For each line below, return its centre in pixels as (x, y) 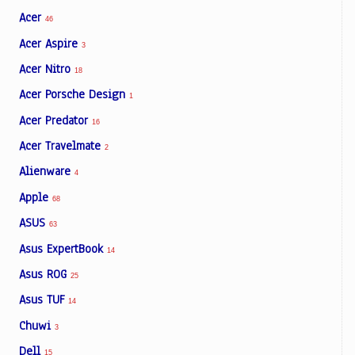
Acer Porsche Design (74, 95)
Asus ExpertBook (63, 248)
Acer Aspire (50, 43)
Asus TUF (44, 300)
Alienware (47, 172)
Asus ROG (45, 274)
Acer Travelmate (62, 146)
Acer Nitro (47, 69)
